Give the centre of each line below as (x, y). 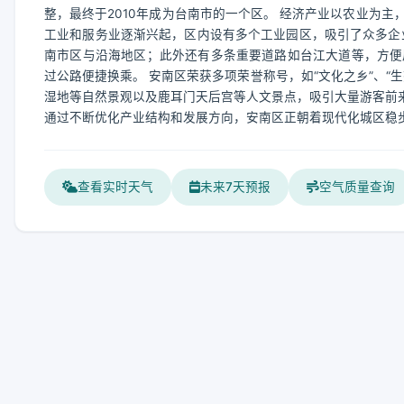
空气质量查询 (357, 187)
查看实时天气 (115, 187)
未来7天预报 (235, 187)
